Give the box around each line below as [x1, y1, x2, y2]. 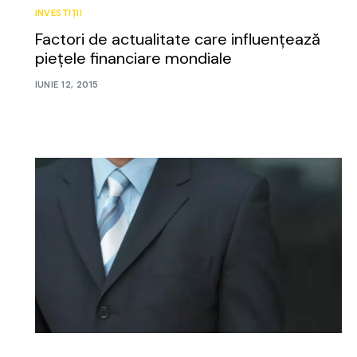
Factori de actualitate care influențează [34, 28, 320, 49]
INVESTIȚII [34, 6, 82, 18]
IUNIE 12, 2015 [34, 79, 99, 91]
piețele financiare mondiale [34, 47, 232, 69]
